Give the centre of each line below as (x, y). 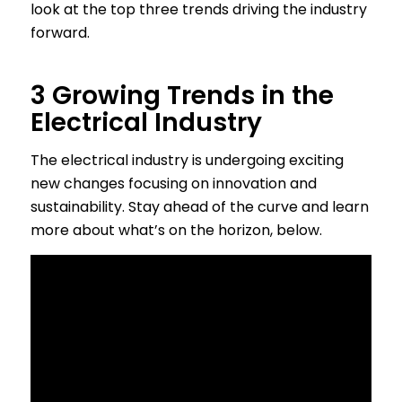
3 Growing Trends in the (182, 96)
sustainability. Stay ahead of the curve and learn (199, 207)
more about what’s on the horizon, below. (176, 231)
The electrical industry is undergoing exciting (187, 161)
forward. (60, 33)
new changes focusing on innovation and (173, 184)
